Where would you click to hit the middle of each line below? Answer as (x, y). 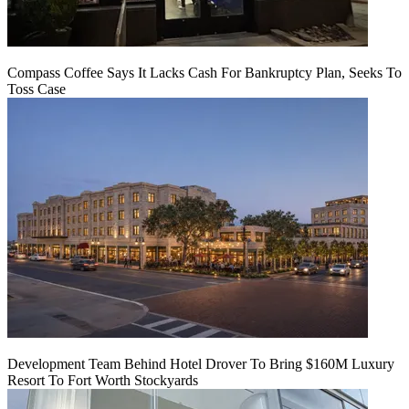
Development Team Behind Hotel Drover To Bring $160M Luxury (201, 363)
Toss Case (37, 89)
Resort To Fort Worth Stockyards (103, 380)
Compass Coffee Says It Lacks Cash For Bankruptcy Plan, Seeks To (204, 72)
